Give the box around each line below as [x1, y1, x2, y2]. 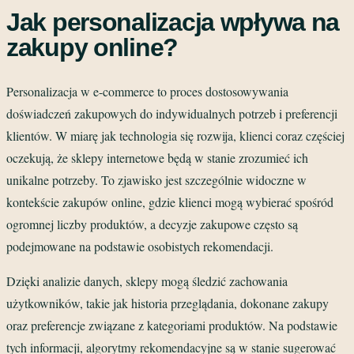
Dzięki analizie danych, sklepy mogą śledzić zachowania [6, 273, 288, 290]
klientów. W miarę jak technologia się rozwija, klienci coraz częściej [6, 127, 345, 145]
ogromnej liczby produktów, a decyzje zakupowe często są [6, 216, 298, 233]
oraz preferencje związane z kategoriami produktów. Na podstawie [6, 317, 337, 334]
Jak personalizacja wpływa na [6, 7, 340, 36]
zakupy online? [6, 32, 179, 62]
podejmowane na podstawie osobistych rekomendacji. [6, 238, 273, 255]
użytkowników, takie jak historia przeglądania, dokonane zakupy [6, 295, 329, 312]
